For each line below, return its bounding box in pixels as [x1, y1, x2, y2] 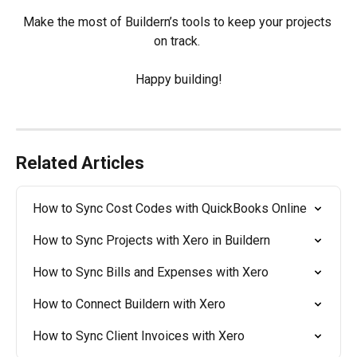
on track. [154, 33, 203, 49]
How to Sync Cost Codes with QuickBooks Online [33, 201, 307, 217]
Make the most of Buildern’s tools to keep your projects [22, 14, 335, 30]
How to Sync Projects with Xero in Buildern [33, 233, 270, 249]
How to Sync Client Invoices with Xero [33, 328, 245, 344]
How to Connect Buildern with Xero [33, 296, 226, 312]
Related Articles [16, 153, 144, 174]
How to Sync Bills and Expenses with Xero [33, 265, 269, 280]
